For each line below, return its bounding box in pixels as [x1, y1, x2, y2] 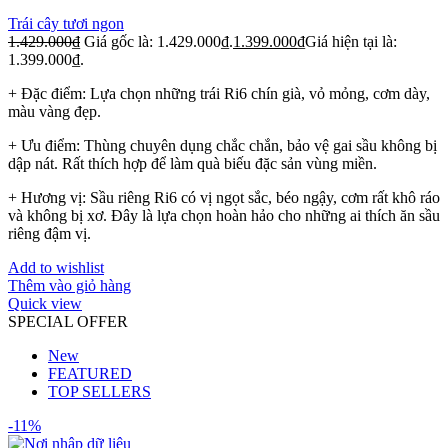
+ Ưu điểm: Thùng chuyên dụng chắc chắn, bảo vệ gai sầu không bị [8, 137, 437, 154]
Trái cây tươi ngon [8, 15, 124, 32]
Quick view [8, 295, 82, 312]
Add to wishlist [8, 259, 104, 276]
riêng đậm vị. [8, 225, 91, 242]
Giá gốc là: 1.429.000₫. [84, 33, 233, 50]
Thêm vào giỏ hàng [8, 277, 131, 294]
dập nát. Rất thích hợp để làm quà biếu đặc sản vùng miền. [8, 155, 377, 172]
